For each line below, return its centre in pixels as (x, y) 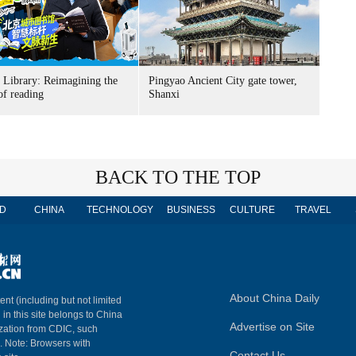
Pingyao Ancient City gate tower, (223, 81)
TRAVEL (313, 210)
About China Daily (275, 298)
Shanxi (164, 94)
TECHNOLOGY (120, 210)
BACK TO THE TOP (178, 177)
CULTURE (252, 210)
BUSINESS (191, 210)
